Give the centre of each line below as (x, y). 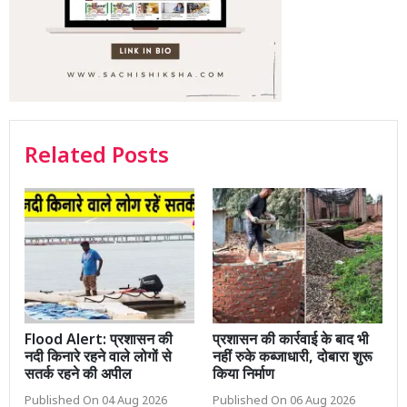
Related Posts (97, 157)
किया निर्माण (243, 376)
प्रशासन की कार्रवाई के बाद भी (291, 342)
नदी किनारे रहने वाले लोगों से (98, 359)
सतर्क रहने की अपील (78, 376)
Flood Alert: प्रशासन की (99, 342)
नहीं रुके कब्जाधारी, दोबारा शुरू (293, 359)
